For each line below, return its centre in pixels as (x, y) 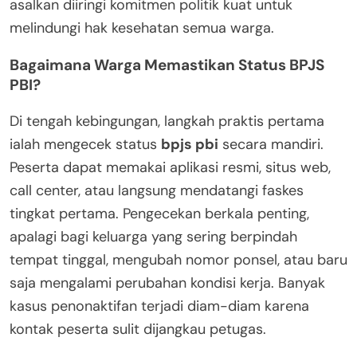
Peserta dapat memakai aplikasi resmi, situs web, (170, 168)
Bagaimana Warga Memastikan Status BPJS (167, 65)
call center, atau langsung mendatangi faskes (157, 191)
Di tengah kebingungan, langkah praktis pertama (167, 122)
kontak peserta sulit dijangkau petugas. (138, 330)
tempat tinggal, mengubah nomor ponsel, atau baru (178, 260)
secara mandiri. (271, 145)
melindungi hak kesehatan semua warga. (142, 28)
